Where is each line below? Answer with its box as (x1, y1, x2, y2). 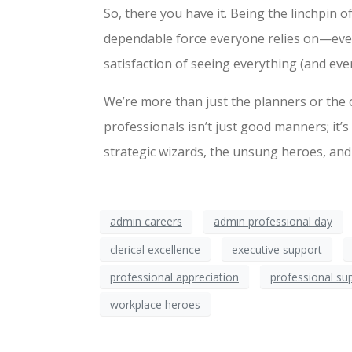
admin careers (110, 214, 182, 229)
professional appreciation (110, 269, 239, 284)
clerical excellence (110, 241, 200, 257)
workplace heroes (110, 296, 200, 312)
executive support (232, 241, 322, 257)
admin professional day (214, 214, 332, 229)
